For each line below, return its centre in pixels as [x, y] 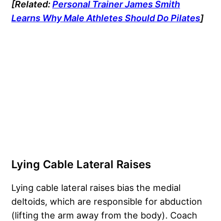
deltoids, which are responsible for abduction [107, 201]
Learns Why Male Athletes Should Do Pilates [106, 18]
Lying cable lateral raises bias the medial [96, 187]
